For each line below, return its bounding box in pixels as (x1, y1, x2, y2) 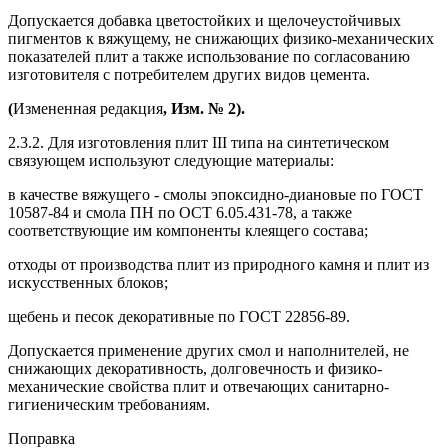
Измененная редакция (13, 99, 163, 117)
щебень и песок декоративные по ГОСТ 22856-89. (8, 307, 350, 325)
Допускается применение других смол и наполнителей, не (8, 341, 409, 359)
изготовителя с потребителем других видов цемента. (8, 65, 370, 83)
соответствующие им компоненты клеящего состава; (8, 221, 368, 239)
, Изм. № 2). (163, 99, 245, 117)
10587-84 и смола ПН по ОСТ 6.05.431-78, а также (8, 203, 352, 221)
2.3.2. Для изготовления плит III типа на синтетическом (8, 133, 389, 151)
